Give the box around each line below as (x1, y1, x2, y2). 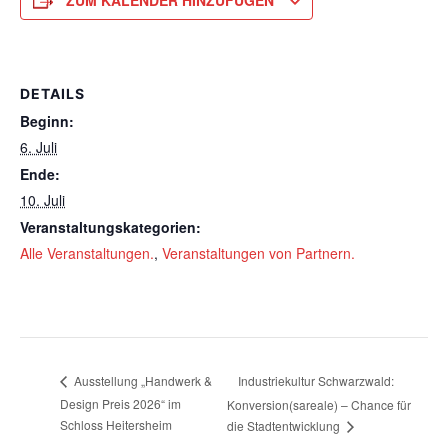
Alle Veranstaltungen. (20, 243, 154, 263)
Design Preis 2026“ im (60, 395, 181, 413)
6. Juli (20, 137, 57, 157)
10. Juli (20, 190, 65, 210)
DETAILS (20, 85, 85, 102)
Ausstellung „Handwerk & (71, 372, 212, 390)
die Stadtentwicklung (226, 417, 343, 435)
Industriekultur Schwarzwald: (237, 371, 394, 389)
